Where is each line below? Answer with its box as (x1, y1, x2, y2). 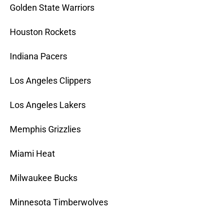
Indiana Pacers (10, 51, 67, 62)
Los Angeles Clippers (10, 75, 91, 86)
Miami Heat (10, 148, 55, 159)
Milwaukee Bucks (10, 173, 77, 183)
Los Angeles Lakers (10, 100, 86, 110)
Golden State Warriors (10, 2, 94, 13)
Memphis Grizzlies (10, 124, 81, 135)
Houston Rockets (10, 27, 76, 37)
